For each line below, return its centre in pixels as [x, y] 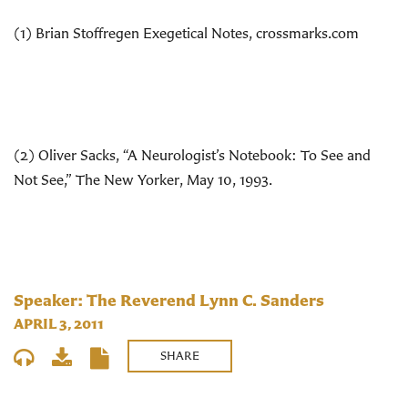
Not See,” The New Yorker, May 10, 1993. [143, 179]
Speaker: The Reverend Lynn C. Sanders [169, 300]
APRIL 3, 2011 [59, 323]
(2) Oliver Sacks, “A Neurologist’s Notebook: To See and [192, 155]
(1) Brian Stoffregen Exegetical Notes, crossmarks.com [186, 33]
